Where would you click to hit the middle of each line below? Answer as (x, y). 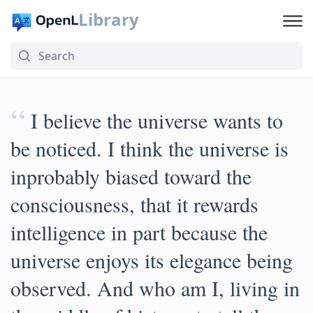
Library (108, 19)
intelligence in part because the (139, 232)
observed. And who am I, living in (155, 288)
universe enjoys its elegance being (152, 260)
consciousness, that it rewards (134, 204)
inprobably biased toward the (131, 176)
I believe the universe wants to (157, 120)
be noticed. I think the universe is (150, 148)
